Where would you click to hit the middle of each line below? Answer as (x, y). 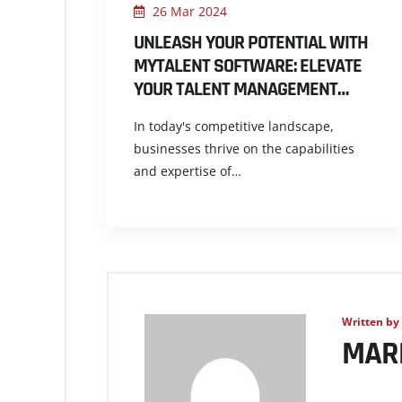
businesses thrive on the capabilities (244, 149)
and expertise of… (188, 171)
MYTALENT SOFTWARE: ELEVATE (248, 66)
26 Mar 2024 (188, 11)
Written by (371, 322)
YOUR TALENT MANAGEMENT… (241, 90)
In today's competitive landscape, (234, 126)
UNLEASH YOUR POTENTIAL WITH (251, 43)
